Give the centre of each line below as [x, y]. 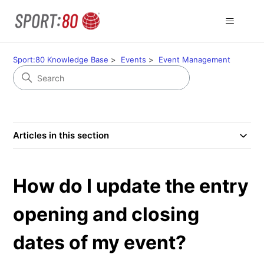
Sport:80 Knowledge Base [61, 60]
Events [134, 60]
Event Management [195, 60]
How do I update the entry [131, 186]
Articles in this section [61, 135]
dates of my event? [100, 242]
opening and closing [106, 214]
